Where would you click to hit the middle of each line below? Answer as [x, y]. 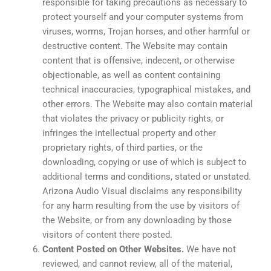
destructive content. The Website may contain [135, 46]
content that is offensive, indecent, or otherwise [139, 60]
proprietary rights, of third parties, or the [122, 147]
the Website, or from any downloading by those [137, 220]
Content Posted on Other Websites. [113, 249]
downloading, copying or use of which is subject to [145, 162]
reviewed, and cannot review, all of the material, [137, 263]
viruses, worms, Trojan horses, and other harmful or [146, 31]
